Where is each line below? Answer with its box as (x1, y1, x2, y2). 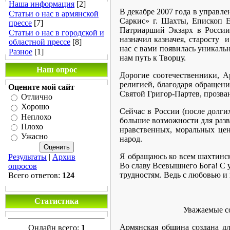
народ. (120, 135, 142, 143)
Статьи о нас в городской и (9, 28, 104, 37)
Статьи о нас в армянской (9, 9, 99, 18)
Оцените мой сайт (8, 83, 74, 91)
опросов (8, 161, 37, 170)
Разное (9, 47, 32, 56)
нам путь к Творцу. (120, 53, 186, 62)
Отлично (21, 92, 52, 102)
